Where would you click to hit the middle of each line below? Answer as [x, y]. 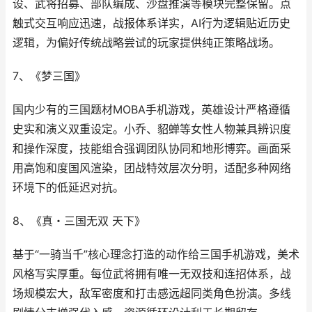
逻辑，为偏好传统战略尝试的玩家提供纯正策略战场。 [146, 43]
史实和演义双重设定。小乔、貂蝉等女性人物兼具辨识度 [152, 129]
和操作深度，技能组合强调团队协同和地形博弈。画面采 [152, 149]
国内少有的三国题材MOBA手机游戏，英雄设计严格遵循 [151, 110]
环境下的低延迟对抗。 [68, 188]
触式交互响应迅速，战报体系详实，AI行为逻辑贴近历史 [151, 23]
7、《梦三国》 [49, 76]
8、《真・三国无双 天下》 [79, 221]
